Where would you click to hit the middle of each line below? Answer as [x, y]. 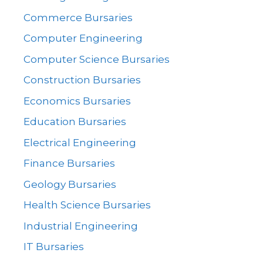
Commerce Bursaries [78, 17]
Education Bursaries [75, 122]
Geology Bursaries [70, 184]
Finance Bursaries [69, 163]
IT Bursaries [54, 247]
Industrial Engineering [81, 226]
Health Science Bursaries [87, 205]
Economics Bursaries [77, 101]
